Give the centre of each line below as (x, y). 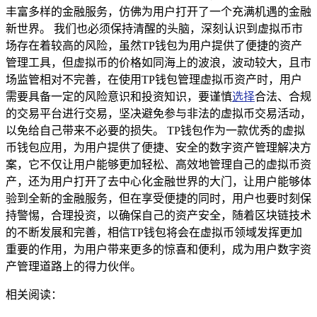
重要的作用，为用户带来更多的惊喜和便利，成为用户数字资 (158, 249)
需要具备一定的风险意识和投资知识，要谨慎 (119, 96)
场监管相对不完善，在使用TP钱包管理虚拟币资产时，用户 (154, 79)
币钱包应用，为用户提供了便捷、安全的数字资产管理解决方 (158, 147)
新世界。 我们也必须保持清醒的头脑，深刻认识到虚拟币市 (154, 28)
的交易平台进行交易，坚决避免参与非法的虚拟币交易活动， (158, 113)
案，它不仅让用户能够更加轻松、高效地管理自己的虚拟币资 (158, 164)
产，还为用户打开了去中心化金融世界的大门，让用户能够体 (158, 181)
